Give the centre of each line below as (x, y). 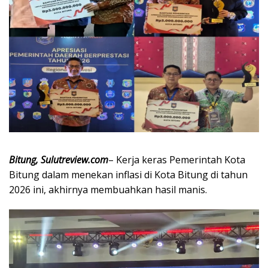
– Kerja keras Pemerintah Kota (177, 159)
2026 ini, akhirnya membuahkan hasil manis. (108, 189)
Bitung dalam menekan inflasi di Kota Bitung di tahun (128, 174)
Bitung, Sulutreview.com (59, 159)
